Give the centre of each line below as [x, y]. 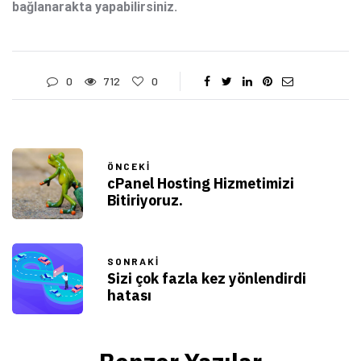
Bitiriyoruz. [145, 201]
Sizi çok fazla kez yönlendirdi [207, 279]
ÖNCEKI [129, 166]
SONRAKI [133, 261]
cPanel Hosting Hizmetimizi [201, 184]
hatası [129, 296]
